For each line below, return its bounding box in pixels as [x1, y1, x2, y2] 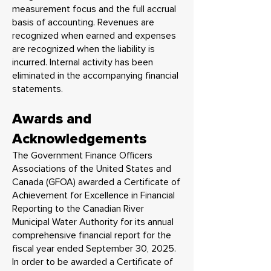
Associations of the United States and [12, 163, 171, 175]
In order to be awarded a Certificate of [12, 256, 173, 268]
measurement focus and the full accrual [12, 3, 176, 15]
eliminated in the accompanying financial [12, 70, 178, 82]
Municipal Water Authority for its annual [12, 216, 174, 228]
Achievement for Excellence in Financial [12, 189, 175, 201]
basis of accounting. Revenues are [12, 16, 154, 28]
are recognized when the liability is [12, 43, 155, 55]
